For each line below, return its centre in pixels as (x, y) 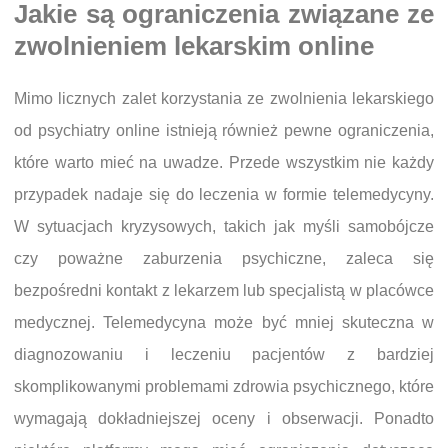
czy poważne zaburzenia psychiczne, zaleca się (224, 258)
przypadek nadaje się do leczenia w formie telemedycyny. (224, 194)
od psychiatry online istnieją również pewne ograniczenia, (224, 130)
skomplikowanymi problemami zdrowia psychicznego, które (224, 386)
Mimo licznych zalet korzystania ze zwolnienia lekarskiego (224, 98)
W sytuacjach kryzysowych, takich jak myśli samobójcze (224, 226)
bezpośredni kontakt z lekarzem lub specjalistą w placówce (224, 290)
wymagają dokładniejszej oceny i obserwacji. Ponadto (224, 418)
